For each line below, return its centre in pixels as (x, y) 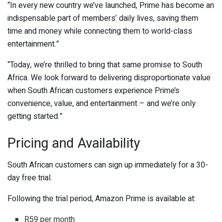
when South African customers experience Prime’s (93, 90)
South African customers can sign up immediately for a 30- (108, 165)
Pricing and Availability (74, 143)
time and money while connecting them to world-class (100, 31)
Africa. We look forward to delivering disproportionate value (109, 78)
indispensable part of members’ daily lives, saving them (103, 18)
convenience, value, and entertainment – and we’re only (102, 103)
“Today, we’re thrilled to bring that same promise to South (105, 65)
